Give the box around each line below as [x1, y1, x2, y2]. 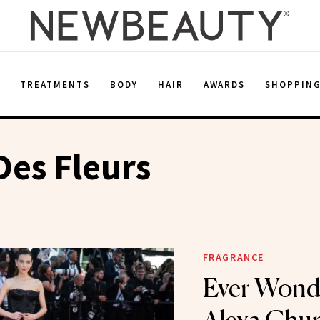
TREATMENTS [20, 78, 90, 91]
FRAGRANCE [202, 251, 264, 264]
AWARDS [203, 78, 246, 91]
